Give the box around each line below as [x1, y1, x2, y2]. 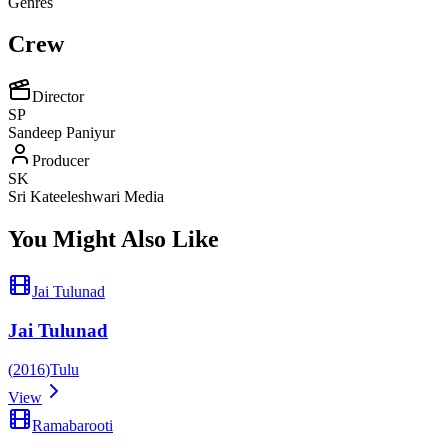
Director [32, 88, 84, 106]
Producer [32, 152, 89, 170]
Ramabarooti [32, 416, 113, 434]
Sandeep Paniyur [8, 124, 115, 142]
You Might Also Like [8, 226, 219, 253]
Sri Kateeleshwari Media [8, 188, 164, 206]
